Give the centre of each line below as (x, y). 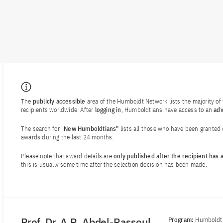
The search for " (43, 129)
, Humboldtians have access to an (167, 110)
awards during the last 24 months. (67, 137)
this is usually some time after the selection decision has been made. (114, 165)
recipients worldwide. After (58, 110)
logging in (108, 110)
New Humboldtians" (91, 129)
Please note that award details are (67, 156)
